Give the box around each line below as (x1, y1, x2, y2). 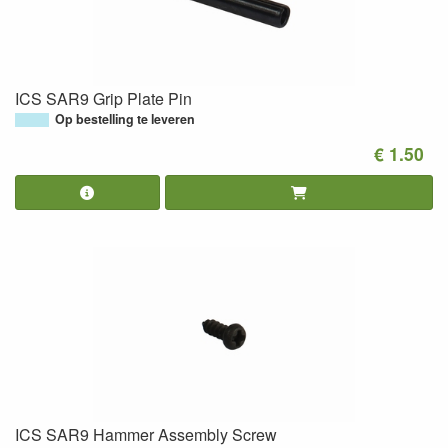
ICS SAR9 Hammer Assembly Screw (15, 423, 277, 446)
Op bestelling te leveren (55, 109, 195, 128)
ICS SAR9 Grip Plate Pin (15, 86, 192, 110)
